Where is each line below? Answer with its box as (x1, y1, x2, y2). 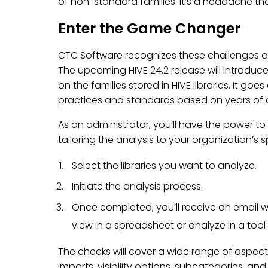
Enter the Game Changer (58, 19, 240, 38)
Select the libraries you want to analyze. (72, 159, 257, 172)
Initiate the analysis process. (72, 179, 203, 193)
